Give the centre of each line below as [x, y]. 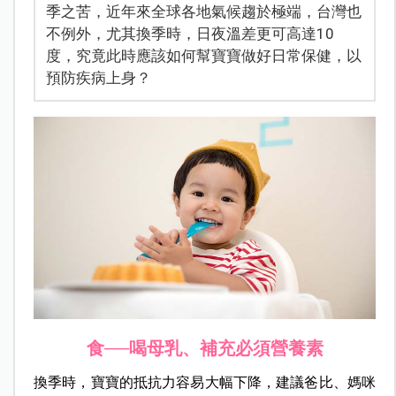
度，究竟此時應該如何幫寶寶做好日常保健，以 [203, 55]
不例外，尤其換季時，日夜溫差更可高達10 [190, 33]
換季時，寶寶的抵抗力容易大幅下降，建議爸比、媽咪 [205, 383]
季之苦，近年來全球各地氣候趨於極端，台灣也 [203, 11]
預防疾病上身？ [98, 77]
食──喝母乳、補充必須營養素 [205, 349]
